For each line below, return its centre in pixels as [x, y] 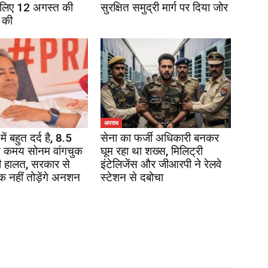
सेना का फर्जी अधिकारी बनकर [160, 138]
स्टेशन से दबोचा [132, 177]
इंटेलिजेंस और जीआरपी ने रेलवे [161, 164]
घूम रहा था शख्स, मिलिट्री [152, 151]
